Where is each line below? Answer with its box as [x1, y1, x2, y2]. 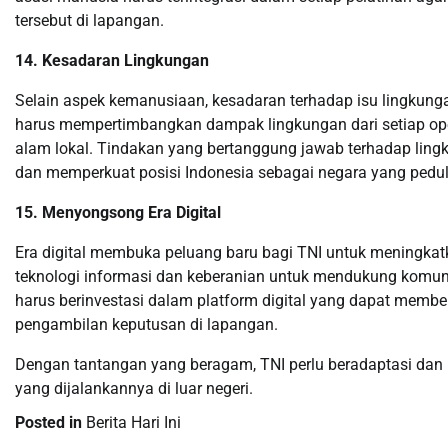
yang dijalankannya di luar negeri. [15, 379, 253, 398]
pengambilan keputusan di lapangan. [15, 315, 278, 334]
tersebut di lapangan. [15, 11, 164, 30]
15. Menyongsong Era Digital [15, 203, 221, 222]
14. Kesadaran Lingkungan [15, 51, 209, 70]
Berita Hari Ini [86, 413, 181, 432]
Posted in [15, 413, 86, 432]
